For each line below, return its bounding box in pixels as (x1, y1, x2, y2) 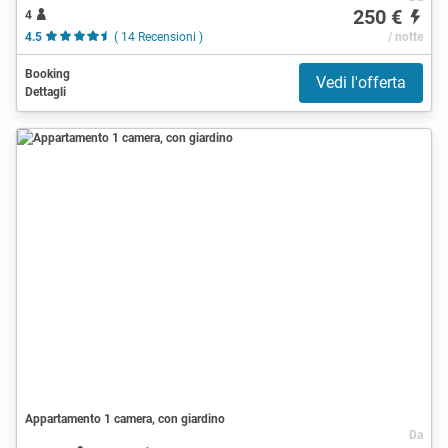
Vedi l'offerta (316, 72, 406, 92)
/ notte (387, 29, 423, 44)
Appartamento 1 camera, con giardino (25, 411, 225, 426)
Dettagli (25, 84, 66, 99)
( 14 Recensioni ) (113, 29, 203, 44)
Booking (25, 66, 70, 81)
